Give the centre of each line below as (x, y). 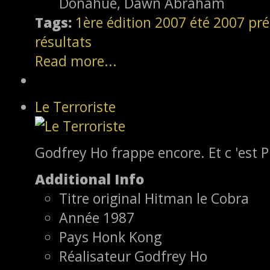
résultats (63, 41)
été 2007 (217, 22)
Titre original (100, 199)
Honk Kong (127, 237)
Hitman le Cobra (197, 199)
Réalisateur (95, 256)
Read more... (76, 61)
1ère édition (113, 22)
